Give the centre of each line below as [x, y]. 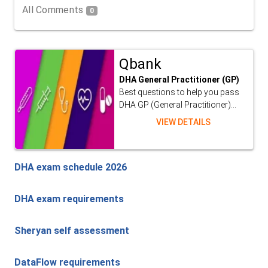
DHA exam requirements [69, 199]
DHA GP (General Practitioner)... [177, 105]
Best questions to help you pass [179, 92]
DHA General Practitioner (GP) [179, 80]
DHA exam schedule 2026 [71, 167]
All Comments [54, 10]
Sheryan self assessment [72, 231]
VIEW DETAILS [184, 122]
